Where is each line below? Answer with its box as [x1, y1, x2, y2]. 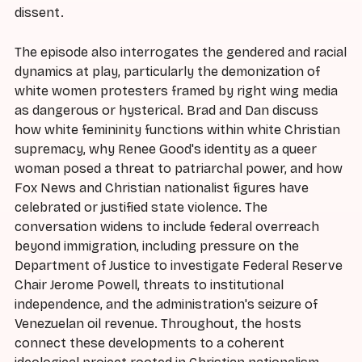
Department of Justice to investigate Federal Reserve [15, 258, 343, 274]
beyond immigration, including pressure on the [15, 238, 299, 255]
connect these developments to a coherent [15, 335, 284, 351]
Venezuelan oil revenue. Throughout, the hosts [15, 316, 301, 332]
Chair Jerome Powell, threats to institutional [15, 277, 284, 293]
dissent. [15, 5, 64, 21]
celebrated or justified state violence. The [15, 200, 267, 216]
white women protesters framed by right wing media [15, 83, 338, 99]
